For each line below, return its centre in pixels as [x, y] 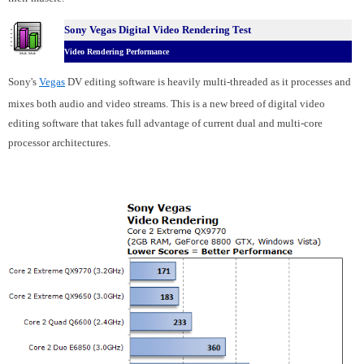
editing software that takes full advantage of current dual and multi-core [165, 123]
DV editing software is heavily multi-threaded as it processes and [208, 81]
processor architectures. [59, 142]
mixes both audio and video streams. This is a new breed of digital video [167, 103]
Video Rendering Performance [117, 51]
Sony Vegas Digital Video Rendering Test [158, 29]
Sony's [24, 81]
